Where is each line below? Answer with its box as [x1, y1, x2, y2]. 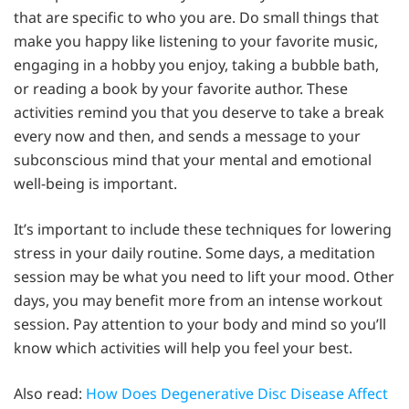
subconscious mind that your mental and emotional [14, 150, 372, 171]
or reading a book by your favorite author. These [14, 79, 348, 100]
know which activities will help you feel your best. [14, 338, 352, 359]
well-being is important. [14, 173, 177, 194]
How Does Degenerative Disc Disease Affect [86, 383, 388, 404]
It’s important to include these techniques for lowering [14, 219, 392, 240]
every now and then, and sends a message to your [14, 126, 361, 147]
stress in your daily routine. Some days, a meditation [14, 243, 375, 264]
